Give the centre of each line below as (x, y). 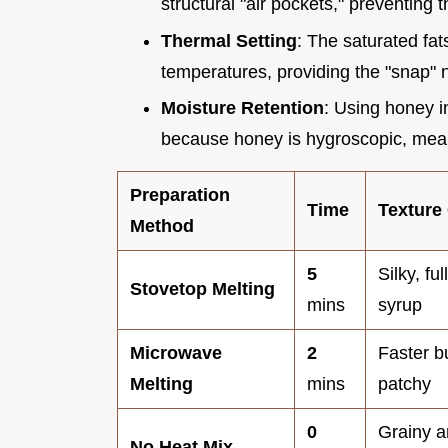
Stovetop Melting (202, 289)
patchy (404, 384)
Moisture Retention (242, 108)
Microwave (176, 353)
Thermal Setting (229, 40)
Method (162, 226)
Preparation (180, 195)
